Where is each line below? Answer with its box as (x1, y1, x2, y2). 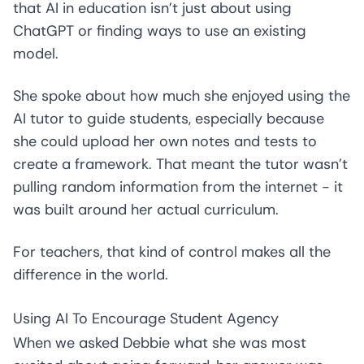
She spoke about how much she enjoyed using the (13, 86, 350, 106)
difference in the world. (13, 265, 168, 284)
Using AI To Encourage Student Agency (13, 309, 279, 328)
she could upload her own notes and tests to (13, 132, 317, 151)
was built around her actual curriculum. (13, 200, 279, 219)
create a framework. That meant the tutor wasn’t (13, 154, 348, 174)
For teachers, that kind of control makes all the (13, 242, 331, 262)
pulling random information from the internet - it (13, 177, 343, 197)
